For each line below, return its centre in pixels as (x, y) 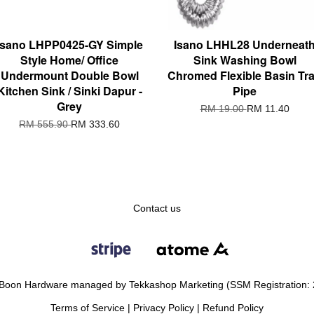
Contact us (157, 208)
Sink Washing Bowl (245, 60)
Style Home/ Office (69, 60)
